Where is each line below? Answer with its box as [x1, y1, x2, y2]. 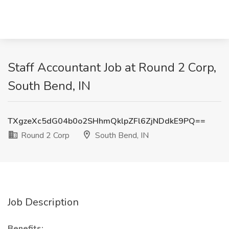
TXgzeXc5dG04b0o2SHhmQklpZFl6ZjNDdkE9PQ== [8, 116, 205, 127]
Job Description [8, 195, 79, 209]
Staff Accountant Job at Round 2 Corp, [8, 59, 216, 76]
